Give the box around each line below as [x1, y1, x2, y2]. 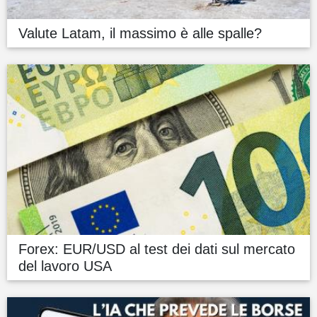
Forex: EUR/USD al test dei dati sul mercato [18, 241, 295, 257]
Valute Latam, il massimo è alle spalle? [18, 25, 262, 42]
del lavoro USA [18, 258, 112, 274]
